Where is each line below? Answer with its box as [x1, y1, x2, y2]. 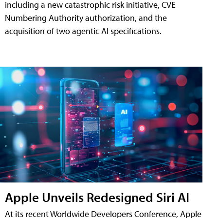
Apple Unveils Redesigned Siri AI [5, 188, 189, 206]
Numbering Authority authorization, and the [5, 12, 167, 24]
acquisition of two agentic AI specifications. [5, 25, 162, 37]
